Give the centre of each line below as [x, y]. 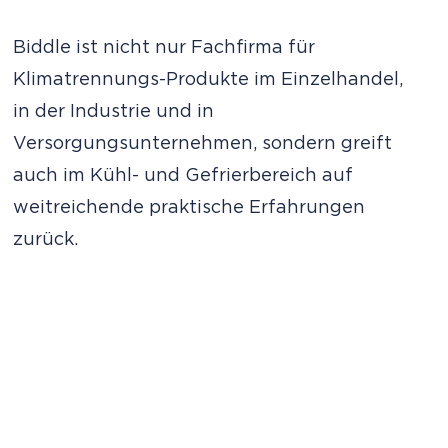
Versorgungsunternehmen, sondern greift [203, 143]
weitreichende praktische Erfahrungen [189, 207]
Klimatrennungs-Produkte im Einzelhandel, [208, 79]
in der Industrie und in [114, 111]
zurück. [48, 239]
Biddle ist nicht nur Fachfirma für [164, 47]
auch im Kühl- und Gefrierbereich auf [183, 175]
